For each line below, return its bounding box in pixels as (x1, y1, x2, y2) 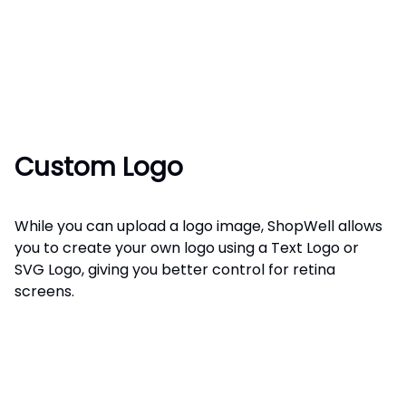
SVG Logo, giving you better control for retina (14, 258, 335, 280)
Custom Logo (14, 149, 183, 185)
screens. (14, 280, 74, 302)
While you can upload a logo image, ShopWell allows (14, 215, 382, 237)
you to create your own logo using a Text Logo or (14, 237, 359, 258)
